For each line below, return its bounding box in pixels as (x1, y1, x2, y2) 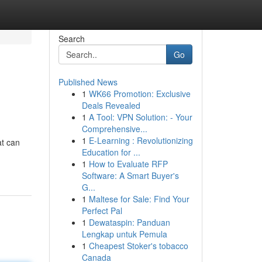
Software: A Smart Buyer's (81, 170, 179, 181)
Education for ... (81, 146, 140, 158)
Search (58, 33, 85, 44)
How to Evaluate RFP (88, 158, 168, 170)
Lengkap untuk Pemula (81, 228, 167, 240)
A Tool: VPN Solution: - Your (88, 111, 192, 123)
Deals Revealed (81, 99, 140, 111)
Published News (58, 76, 118, 88)
